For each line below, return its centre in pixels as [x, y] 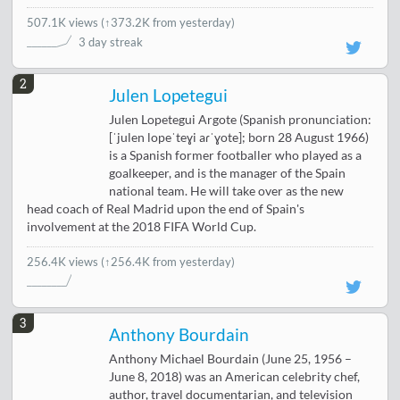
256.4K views [64, 261]
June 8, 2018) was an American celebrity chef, [235, 376]
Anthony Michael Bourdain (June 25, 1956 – [231, 358]
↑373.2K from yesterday [168, 22]
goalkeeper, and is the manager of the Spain [228, 173]
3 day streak [111, 42]
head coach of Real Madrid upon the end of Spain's [166, 208]
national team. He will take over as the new [227, 191]
